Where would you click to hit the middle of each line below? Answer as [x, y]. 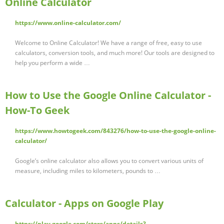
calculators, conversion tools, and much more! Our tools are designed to [115, 53]
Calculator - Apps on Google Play [84, 203]
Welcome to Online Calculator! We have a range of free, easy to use [108, 43]
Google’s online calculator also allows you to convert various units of [109, 161]
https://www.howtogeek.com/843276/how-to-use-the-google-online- [115, 131]
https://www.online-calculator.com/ [68, 23]
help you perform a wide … [52, 63]
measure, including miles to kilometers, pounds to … [88, 171]
